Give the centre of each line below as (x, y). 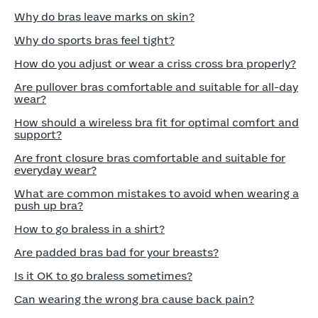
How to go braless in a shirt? (89, 230)
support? (38, 135)
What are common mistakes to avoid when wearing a (157, 194)
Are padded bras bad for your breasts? (116, 253)
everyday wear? (55, 171)
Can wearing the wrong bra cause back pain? (134, 300)
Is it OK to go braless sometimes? (103, 276)
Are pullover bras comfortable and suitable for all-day (156, 88)
